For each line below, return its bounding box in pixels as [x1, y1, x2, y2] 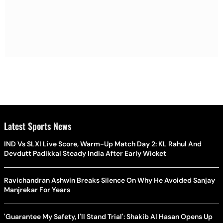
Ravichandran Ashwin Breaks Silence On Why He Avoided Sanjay [4, 175, 215, 185]
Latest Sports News [4, 119, 71, 132]
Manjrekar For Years [4, 185, 70, 194]
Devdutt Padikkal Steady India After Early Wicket [4, 148, 166, 158]
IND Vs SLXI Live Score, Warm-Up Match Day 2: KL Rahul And [4, 139, 202, 148]
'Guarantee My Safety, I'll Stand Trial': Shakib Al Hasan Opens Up [4, 212, 213, 221]
